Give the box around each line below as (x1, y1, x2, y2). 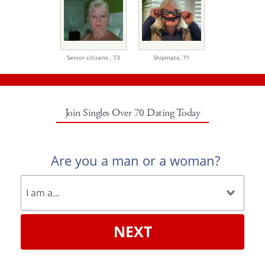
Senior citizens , (67, 53, 113, 62)
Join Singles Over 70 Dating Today (64, 105, 201, 119)
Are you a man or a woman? (51, 151, 220, 169)
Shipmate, (153, 53, 183, 62)
